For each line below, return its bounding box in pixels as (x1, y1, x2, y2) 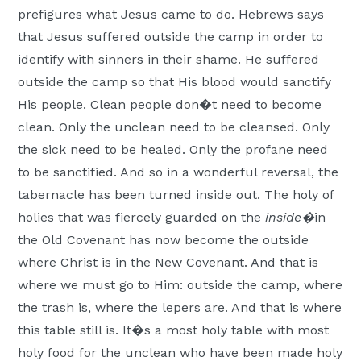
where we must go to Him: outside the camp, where (18, 277, 343, 293)
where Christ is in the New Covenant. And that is (18, 255, 319, 271)
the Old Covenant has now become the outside (18, 232, 309, 248)
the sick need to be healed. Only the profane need (18, 142, 329, 158)
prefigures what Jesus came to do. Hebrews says (18, 6, 325, 23)
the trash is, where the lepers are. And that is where (18, 300, 342, 316)
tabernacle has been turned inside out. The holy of (18, 187, 334, 203)
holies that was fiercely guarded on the (18, 210, 266, 226)
